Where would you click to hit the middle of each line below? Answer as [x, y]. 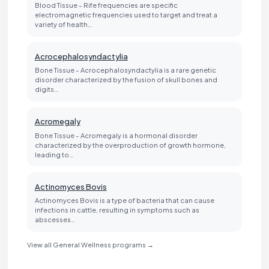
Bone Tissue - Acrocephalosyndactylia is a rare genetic [125, 70]
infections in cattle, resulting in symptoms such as [117, 209]
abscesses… [55, 219]
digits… [46, 89]
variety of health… [63, 24]
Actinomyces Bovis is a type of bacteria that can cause [124, 200]
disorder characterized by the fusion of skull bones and [126, 80]
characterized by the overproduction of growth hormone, [130, 144]
